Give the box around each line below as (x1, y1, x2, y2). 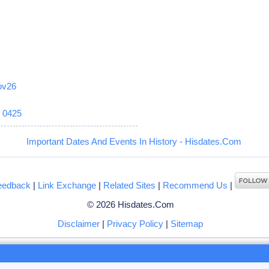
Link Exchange (38, 180, 97, 190)
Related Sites (103, 180, 156, 190)
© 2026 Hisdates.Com (86, 199, 174, 210)
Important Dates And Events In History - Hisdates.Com (26, 136, 241, 147)
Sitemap (171, 218, 204, 229)
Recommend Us (163, 180, 228, 190)
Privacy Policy (107, 218, 164, 229)
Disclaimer (58, 218, 100, 229)
